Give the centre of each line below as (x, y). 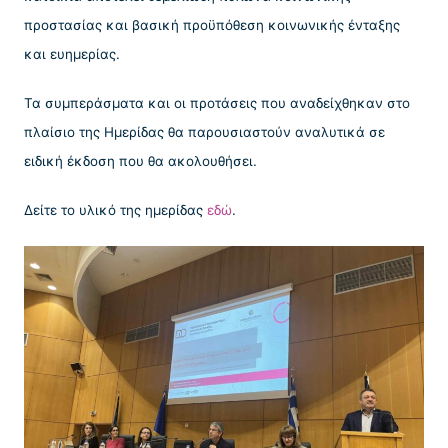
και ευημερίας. (72, 54)
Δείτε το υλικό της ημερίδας (115, 210)
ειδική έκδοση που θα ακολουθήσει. (140, 161)
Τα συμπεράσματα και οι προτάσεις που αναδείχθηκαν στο (217, 103)
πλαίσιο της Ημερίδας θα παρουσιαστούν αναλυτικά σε (204, 132)
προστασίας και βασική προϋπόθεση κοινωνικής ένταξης (212, 25)
